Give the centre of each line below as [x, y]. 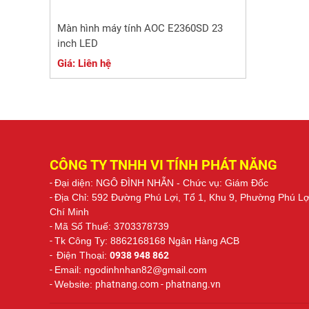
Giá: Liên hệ [84, 64]
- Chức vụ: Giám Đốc [222, 183]
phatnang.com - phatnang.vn [158, 285]
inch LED [78, 44]
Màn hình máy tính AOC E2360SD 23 [140, 29]
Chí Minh [69, 212]
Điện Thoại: [83, 256]
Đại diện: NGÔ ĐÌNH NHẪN [116, 183]
